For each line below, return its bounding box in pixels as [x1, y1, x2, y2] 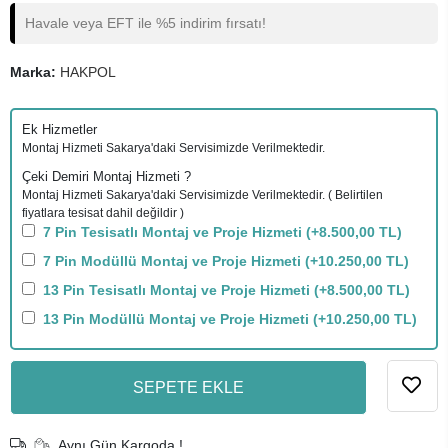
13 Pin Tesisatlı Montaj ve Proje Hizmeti [39, 282, 314, 298]
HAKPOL [60, 64, 116, 80]
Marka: [10, 64, 60, 80]
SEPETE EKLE [133, 378, 244, 396]
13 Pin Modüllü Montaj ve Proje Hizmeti [39, 311, 313, 327]
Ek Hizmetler [22, 122, 97, 137]
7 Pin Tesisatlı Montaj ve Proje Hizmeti [39, 224, 306, 240]
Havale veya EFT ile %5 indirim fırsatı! [25, 15, 266, 31]
